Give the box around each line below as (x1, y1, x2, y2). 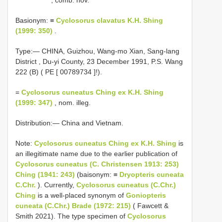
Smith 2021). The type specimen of (15, 212, 127, 220)
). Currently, (36, 180, 76, 189)
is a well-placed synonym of (36, 191, 126, 199)
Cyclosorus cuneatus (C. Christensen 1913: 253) (15, 160, 179, 168)
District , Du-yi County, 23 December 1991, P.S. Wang (15, 57, 183, 65)
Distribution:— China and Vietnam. (15, 118, 123, 127)
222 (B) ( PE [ (15, 67, 60, 76)
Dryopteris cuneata (119, 170, 184, 178)
